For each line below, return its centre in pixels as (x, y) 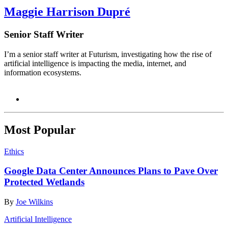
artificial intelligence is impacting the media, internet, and (95, 63)
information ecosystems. (43, 72)
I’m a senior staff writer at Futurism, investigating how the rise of (108, 54)
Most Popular (40, 130)
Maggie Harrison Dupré (67, 12)
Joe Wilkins (34, 202)
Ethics (14, 151)
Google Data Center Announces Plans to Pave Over (111, 171)
